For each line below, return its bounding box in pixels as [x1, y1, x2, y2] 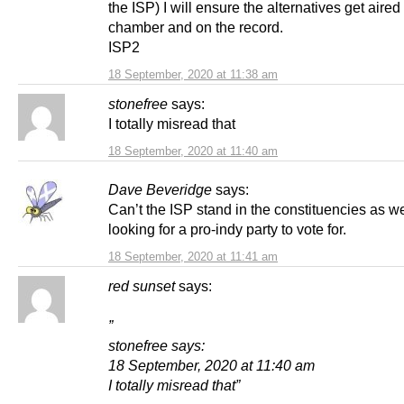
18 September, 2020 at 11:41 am [108, 249, 278, 263]
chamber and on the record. [108, 18, 283, 35]
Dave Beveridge [108, 180, 212, 197]
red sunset [108, 277, 175, 294]
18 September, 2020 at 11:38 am [108, 67, 278, 81]
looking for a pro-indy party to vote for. [108, 220, 346, 237]
